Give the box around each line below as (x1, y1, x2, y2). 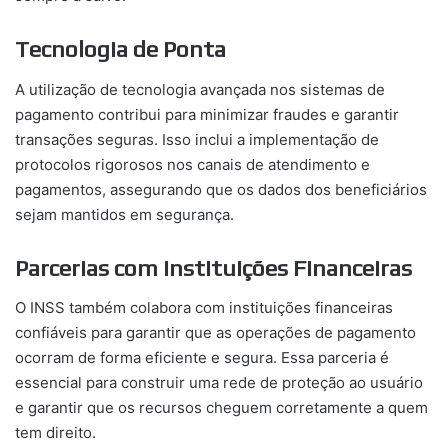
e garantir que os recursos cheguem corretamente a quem (15, 398, 428, 418)
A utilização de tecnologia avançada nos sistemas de (15, 79, 385, 99)
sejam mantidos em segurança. (15, 204, 234, 224)
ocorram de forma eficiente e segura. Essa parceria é (15, 348, 389, 368)
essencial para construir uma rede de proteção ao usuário (15, 373, 423, 393)
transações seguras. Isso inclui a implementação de (15, 129, 379, 149)
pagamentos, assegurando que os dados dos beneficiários (15, 179, 427, 199)
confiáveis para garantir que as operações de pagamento (15, 323, 416, 343)
